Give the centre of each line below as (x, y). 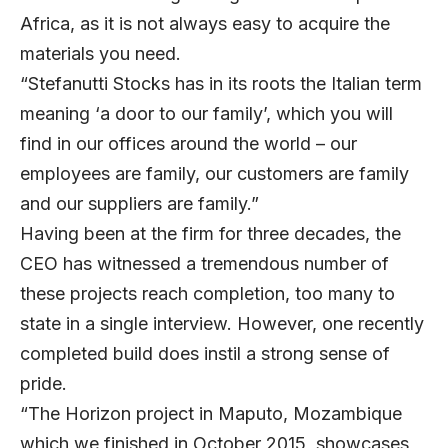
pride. (51, 383)
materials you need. (108, 53)
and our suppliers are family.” (144, 203)
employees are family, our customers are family (214, 173)
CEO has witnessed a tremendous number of (204, 263)
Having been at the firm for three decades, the (210, 233)
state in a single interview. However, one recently (222, 323)
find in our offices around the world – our (188, 143)
